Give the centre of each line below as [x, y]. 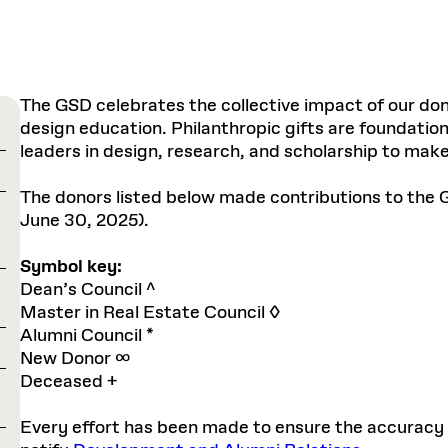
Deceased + [68, 382]
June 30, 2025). [84, 221]
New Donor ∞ [75, 359]
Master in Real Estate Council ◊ [150, 313]
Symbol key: [71, 267]
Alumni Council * [87, 336]
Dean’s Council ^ [88, 290]
